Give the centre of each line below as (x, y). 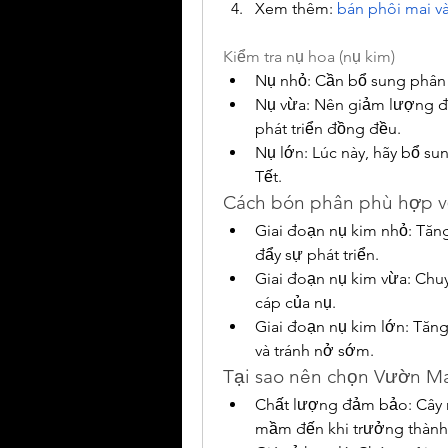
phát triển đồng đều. (328, 129)
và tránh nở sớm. (314, 351)
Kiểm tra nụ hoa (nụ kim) (309, 57)
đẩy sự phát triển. (317, 255)
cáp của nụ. (295, 303)
